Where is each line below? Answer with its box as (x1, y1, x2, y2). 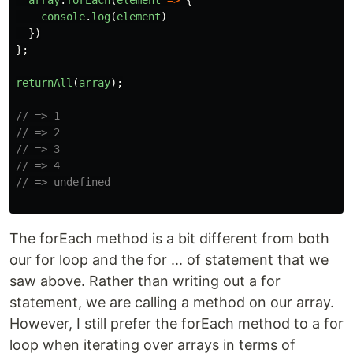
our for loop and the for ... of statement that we (9, 251, 329, 268)
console (41, 10, 85, 23)
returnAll (16, 76, 72, 89)
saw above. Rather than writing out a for (9, 273, 281, 289)
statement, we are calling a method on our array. (9, 294, 334, 310)
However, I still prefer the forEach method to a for (9, 315, 344, 332)
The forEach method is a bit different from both (9, 230, 329, 247)
